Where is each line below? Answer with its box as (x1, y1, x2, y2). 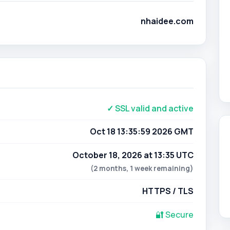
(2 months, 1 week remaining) (90, 164, 194, 174)
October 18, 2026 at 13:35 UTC (72, 149, 194, 161)
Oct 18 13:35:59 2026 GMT (90, 126, 194, 138)
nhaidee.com (141, 15, 194, 27)
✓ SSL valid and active (107, 102, 194, 114)
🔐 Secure (156, 208, 194, 220)
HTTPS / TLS (142, 185, 194, 197)
